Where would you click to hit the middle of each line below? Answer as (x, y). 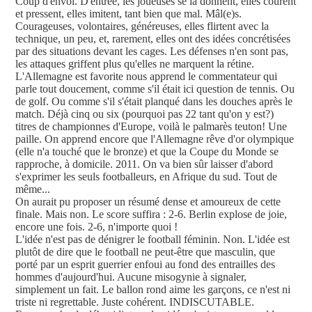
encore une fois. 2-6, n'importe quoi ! (98, 227)
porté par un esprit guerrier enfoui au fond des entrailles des (145, 265)
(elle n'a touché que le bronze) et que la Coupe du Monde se (147, 152)
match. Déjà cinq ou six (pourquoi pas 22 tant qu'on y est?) (145, 114)
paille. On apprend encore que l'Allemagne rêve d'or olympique (155, 139)
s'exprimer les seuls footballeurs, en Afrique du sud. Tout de (146, 177)
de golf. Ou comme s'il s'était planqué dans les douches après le (154, 102)
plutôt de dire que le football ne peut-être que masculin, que (145, 252)
